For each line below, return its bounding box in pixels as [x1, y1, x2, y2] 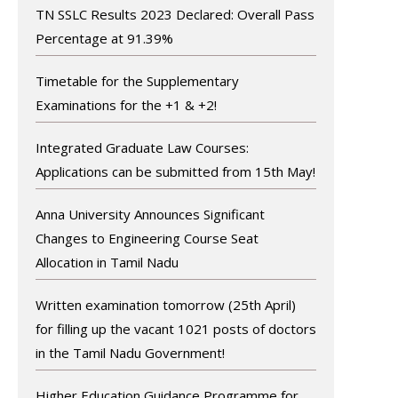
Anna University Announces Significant [35, 204, 265, 223]
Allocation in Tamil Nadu [35, 252, 179, 271]
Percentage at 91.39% [35, 28, 173, 47]
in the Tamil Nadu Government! [35, 343, 225, 362]
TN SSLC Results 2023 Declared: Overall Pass [35, 4, 314, 23]
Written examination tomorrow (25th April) [35, 295, 296, 314]
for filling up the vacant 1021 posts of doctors [35, 319, 316, 338]
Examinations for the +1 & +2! [35, 95, 217, 114]
